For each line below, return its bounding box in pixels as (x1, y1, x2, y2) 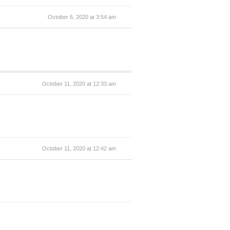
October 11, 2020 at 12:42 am (42, 145, 116, 151)
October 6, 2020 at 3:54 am (48, 13, 116, 20)
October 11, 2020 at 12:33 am (42, 80, 116, 87)
